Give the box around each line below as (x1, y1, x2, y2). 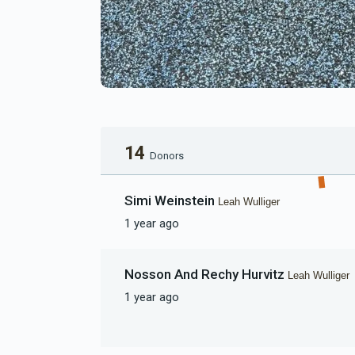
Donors (150, 149, 184, 162)
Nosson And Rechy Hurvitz (124, 265, 288, 282)
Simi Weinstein (124, 192, 218, 208)
